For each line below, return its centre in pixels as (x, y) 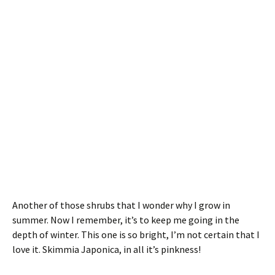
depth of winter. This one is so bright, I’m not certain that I (136, 235)
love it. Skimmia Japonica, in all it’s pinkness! (107, 250)
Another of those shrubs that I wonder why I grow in (121, 205)
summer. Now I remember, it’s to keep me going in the (126, 220)
